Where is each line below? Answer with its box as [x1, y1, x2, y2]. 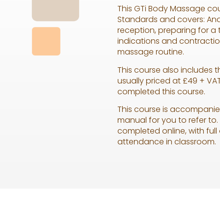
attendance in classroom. [117, 136, 217, 148]
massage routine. [117, 46, 185, 58]
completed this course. [117, 85, 206, 97]
